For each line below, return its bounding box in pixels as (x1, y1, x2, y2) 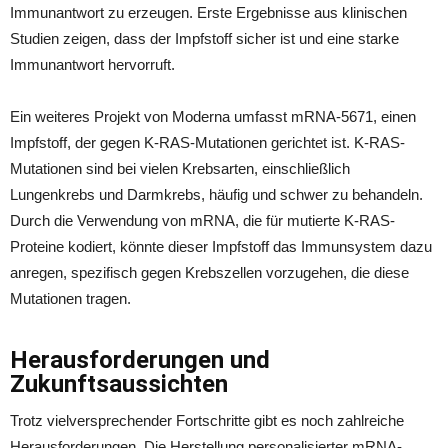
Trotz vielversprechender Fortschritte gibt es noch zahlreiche (10, 412, 404, 430)
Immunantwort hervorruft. (10, 56, 175, 74)
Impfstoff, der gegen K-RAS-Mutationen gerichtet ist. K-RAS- (10, 134, 405, 152)
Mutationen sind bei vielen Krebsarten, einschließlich (10, 160, 350, 178)
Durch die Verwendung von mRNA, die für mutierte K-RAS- (10, 212, 395, 230)
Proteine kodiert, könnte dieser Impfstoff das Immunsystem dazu (10, 238, 432, 256)
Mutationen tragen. (10, 290, 131, 308)
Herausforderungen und (10, 346, 270, 375)
